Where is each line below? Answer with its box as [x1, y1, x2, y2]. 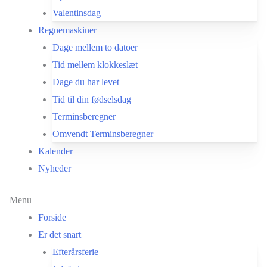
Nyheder [38, 163, 71, 173]
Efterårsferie [52, 247, 98, 257]
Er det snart [38, 229, 81, 240]
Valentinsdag [52, 8, 101, 18]
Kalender [38, 146, 73, 156]
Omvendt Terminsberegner [52, 129, 153, 139]
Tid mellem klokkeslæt [52, 60, 138, 70]
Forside [38, 212, 66, 222]
